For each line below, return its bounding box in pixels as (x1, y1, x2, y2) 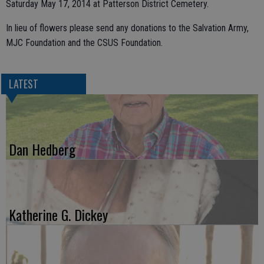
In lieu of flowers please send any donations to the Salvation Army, (6, 22, 249, 34)
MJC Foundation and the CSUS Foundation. (6, 37, 163, 48)
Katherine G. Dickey (9, 204, 108, 226)
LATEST (8, 76, 38, 92)
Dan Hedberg (9, 138, 75, 160)
